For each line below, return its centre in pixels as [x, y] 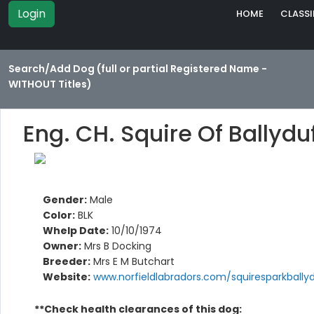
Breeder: [67, 262]
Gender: [65, 200]
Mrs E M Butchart [132, 262]
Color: [59, 216]
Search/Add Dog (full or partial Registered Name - [138, 69]
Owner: [62, 246]
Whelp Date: [76, 231]
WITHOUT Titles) [50, 84]
